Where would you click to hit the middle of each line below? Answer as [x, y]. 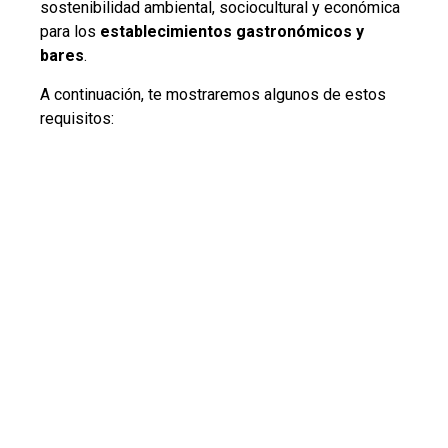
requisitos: [77, 118]
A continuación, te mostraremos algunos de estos [213, 94]
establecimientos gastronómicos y [232, 32]
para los [70, 32]
